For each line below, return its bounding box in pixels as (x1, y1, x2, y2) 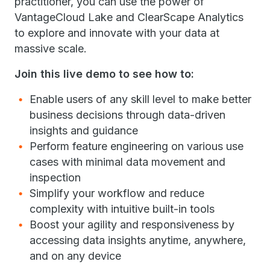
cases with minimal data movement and (30, 155, 225, 168)
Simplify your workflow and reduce (30, 187, 204, 199)
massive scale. (14, 42, 90, 55)
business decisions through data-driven (30, 108, 225, 121)
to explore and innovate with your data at (14, 27, 219, 39)
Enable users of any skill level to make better (30, 93, 251, 105)
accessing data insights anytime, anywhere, (30, 234, 246, 246)
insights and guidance (30, 124, 138, 137)
